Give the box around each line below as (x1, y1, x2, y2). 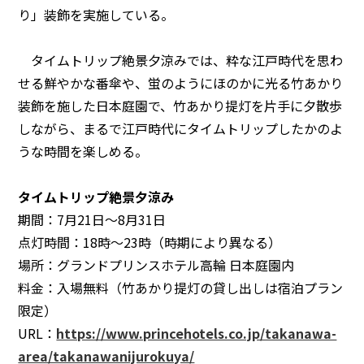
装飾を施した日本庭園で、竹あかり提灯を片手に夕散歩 (18, 95, 343, 115)
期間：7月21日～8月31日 (18, 209, 167, 229)
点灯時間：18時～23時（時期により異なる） (18, 232, 282, 252)
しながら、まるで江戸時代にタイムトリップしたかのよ (18, 118, 344, 138)
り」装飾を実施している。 (18, 4, 175, 24)
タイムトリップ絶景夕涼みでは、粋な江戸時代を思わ (18, 50, 344, 70)
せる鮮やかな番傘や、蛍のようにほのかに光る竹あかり (18, 72, 344, 93)
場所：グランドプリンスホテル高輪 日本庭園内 (18, 254, 295, 275)
